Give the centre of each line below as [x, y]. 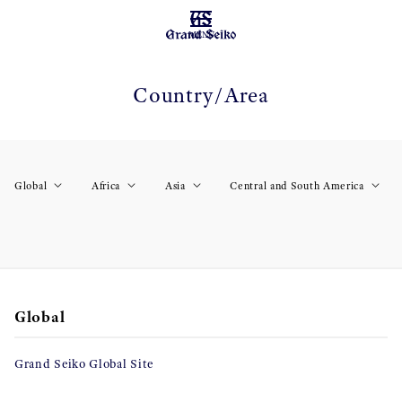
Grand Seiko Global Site [84, 364]
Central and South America [297, 186]
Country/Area [201, 95]
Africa [106, 186]
